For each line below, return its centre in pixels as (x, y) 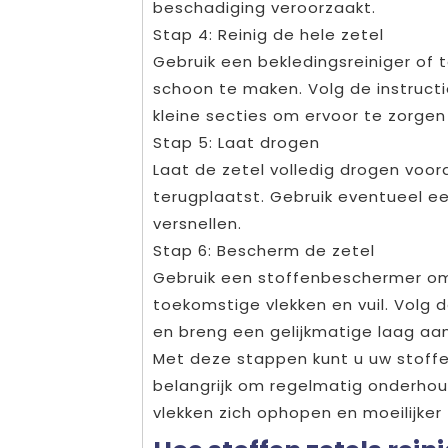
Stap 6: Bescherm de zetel (264, 250)
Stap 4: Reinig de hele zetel (268, 34)
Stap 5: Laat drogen (236, 142)
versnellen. (197, 223)
